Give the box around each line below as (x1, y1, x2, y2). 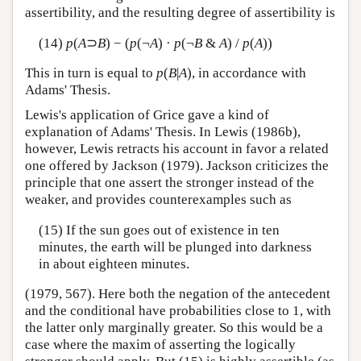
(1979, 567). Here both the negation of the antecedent (25, 286, 330, 302)
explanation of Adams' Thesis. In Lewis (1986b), (25, 124, 301, 140)
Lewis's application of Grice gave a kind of (25, 107, 269, 123)
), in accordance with (187, 65, 306, 81)
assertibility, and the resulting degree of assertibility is (25, 5, 335, 21)
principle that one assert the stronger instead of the (25, 175, 314, 191)
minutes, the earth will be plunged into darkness (38, 239, 312, 255)
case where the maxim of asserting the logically (25, 337, 296, 353)
